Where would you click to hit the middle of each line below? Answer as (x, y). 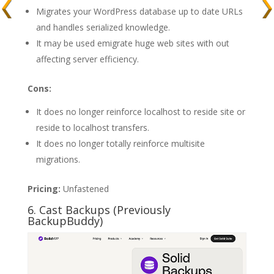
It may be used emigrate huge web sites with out (132, 43)
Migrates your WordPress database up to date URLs (139, 11)
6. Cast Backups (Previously (99, 209)
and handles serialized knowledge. (103, 27)
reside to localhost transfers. (92, 127)
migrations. (58, 159)
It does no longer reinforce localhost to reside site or (140, 111)
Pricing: (44, 188)
